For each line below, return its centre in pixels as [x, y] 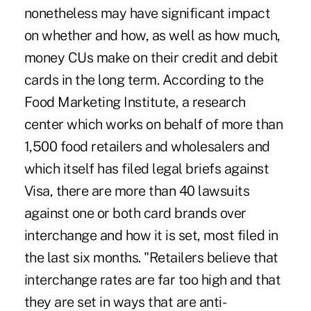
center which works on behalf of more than [153, 124]
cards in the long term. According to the [144, 79]
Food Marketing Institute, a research [135, 102]
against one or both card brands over [135, 213]
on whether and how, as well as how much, [152, 35]
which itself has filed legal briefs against [146, 168]
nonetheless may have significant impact [147, 13]
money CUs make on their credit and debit [151, 57]
